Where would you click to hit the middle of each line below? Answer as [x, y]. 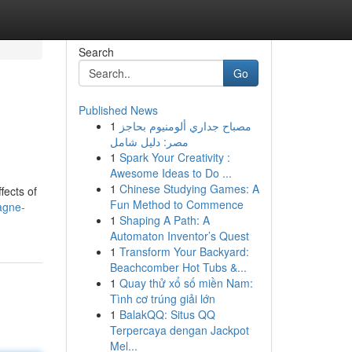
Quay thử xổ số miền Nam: [186, 283]
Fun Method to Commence [176, 204]
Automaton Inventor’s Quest [179, 236]
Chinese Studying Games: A [189, 189]
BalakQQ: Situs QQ [167, 314]
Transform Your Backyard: [184, 251]
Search [96, 52]
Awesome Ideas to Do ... [170, 173]
